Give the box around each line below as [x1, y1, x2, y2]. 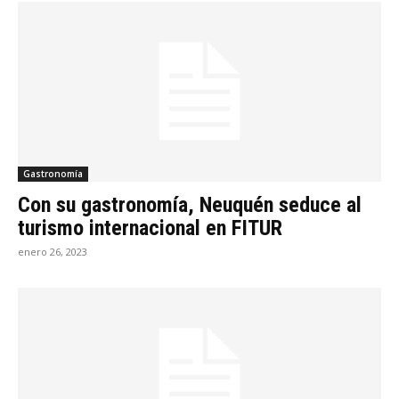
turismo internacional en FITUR [18, 215, 282, 240]
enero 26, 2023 [18, 244, 87, 258]
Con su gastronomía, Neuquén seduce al [18, 191, 362, 217]
